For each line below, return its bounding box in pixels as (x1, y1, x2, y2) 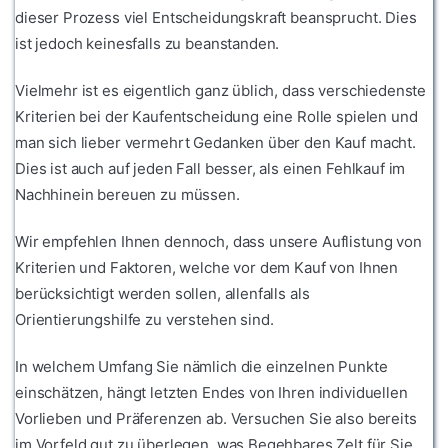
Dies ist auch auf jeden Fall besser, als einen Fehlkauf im (15, 158, 406, 178)
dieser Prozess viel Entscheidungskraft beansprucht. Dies (15, 7, 417, 27)
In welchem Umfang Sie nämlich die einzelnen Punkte (15, 356, 388, 376)
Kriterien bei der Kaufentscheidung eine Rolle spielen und (15, 106, 418, 126)
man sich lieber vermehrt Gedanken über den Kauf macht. (15, 132, 416, 152)
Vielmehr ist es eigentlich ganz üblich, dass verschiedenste (15, 80, 427, 100)
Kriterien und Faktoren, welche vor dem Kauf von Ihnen (15, 257, 399, 277)
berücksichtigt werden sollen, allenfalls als (15, 283, 310, 303)
